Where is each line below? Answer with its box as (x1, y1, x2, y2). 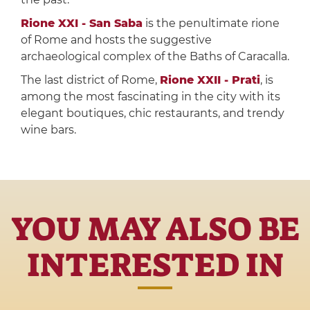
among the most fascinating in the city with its (20, 90, 280, 104)
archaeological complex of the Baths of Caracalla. (20, 50, 289, 64)
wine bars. (20, 123, 76, 137)
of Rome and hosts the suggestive (20, 33, 212, 47)
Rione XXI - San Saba (20, 17, 143, 30)
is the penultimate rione (142, 17, 280, 30)
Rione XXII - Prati (159, 73, 260, 87)
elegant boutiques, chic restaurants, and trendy (20, 107, 284, 120)
